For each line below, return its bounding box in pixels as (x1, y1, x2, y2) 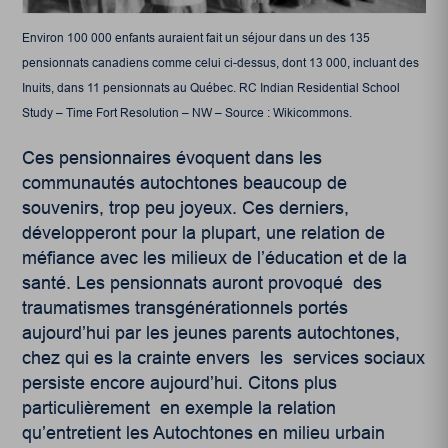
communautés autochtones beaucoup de (22, 173, 348, 194)
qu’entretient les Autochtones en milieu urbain (22, 423, 386, 444)
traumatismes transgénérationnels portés (22, 298, 349, 319)
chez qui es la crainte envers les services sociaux (22, 348, 426, 369)
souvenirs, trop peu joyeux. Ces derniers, (22, 198, 350, 219)
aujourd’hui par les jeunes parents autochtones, (22, 323, 401, 344)
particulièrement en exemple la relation (22, 398, 337, 419)
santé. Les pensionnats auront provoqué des (22, 273, 383, 294)
